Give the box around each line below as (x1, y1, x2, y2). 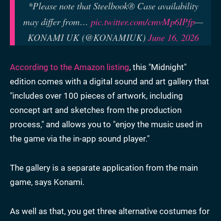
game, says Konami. (10, 177, 84, 187)
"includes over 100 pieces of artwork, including (10, 90, 183, 101)
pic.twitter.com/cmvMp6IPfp (90, 15, 195, 28)
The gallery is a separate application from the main (10, 162, 198, 173)
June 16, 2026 (147, 31, 199, 43)
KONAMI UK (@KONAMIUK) (27, 31, 148, 43)
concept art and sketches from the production (10, 105, 182, 115)
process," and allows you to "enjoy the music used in (10, 119, 202, 129)
